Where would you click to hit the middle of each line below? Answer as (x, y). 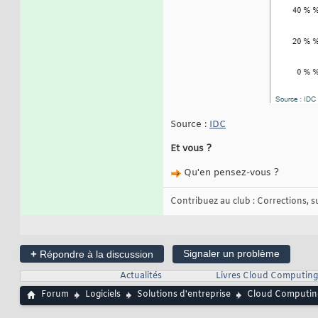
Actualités (141, 276)
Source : (190, 125)
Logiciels (103, 295)
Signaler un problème (231, 254)
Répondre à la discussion (95, 254)
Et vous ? (191, 149)
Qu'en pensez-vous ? (230, 173)
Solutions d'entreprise (184, 295)
